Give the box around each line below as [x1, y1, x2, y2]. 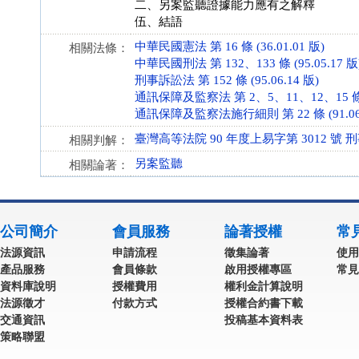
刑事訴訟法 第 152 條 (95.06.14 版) [135, 74, 319, 87]
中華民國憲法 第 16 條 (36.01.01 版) [135, 40, 325, 53]
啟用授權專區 [224, 263, 292, 276]
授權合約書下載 [224, 296, 303, 309]
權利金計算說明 [224, 280, 303, 292]
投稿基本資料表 [224, 313, 303, 326]
